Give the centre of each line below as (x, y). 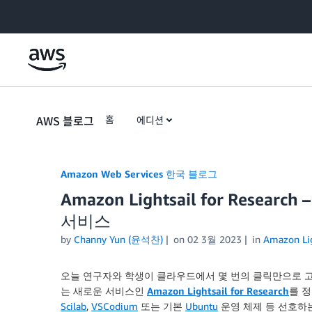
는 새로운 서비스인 (104, 291)
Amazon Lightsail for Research (218, 291)
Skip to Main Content (53, 14)
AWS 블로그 (65, 120)
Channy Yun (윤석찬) (118, 239)
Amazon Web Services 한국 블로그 (139, 174)
